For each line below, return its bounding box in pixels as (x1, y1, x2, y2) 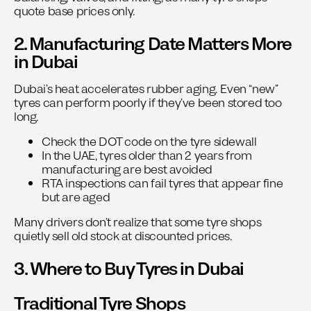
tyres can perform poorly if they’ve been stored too (14, 94, 282, 112)
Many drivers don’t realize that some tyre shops (14, 214, 262, 232)
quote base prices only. (14, 3, 135, 21)
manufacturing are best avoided (42, 161, 213, 179)
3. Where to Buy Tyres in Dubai (14, 256, 244, 283)
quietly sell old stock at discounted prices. (14, 228, 233, 246)
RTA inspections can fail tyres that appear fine (42, 175, 283, 193)
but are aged (42, 189, 110, 207)
